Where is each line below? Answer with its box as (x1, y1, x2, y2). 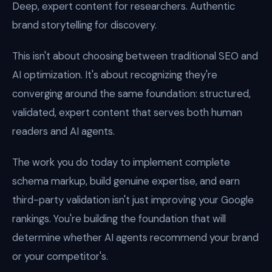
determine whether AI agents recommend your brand (12, 231, 259, 244)
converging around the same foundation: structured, (12, 87, 251, 100)
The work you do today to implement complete (12, 155, 230, 169)
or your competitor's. (12, 250, 108, 263)
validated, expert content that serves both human (12, 106, 242, 119)
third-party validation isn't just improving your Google (12, 193, 254, 206)
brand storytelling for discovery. (12, 18, 157, 32)
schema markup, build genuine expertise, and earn (12, 174, 240, 188)
